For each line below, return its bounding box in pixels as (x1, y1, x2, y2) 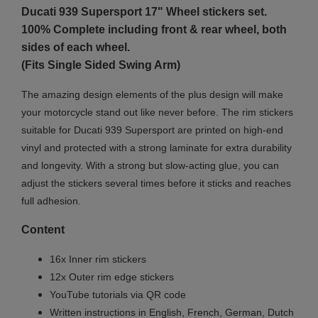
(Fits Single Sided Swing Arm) (21, 59, 183, 72)
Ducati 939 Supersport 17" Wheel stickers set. (21, 6, 267, 18)
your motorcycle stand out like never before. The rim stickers (21, 106, 293, 119)
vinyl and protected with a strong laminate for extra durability (21, 142, 292, 154)
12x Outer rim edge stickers (50, 271, 174, 283)
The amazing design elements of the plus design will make (21, 89, 283, 101)
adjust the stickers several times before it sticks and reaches (21, 177, 291, 190)
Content (21, 224, 65, 236)
